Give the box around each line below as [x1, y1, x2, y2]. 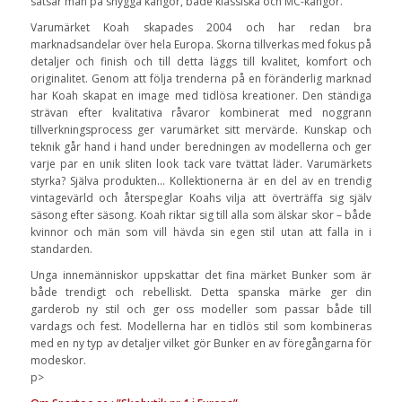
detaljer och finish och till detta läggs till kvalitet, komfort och [30, 53, 372, 69]
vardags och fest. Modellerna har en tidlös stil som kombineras [30, 318, 372, 334]
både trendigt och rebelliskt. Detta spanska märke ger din [30, 284, 372, 300]
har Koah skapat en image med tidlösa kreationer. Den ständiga [30, 87, 372, 103]
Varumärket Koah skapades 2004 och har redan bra [30, 19, 372, 35]
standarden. [30, 240, 92, 257]
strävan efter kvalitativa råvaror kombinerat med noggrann [30, 104, 372, 120]
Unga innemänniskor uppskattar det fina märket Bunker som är [30, 267, 372, 283]
